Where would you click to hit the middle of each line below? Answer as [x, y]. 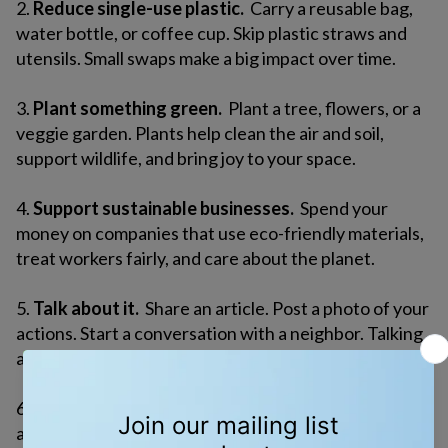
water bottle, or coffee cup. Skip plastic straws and [211, 33]
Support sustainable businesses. [163, 208]
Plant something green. [127, 108]
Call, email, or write [356, 408]
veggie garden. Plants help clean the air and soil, [200, 133]
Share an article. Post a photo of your [284, 308]
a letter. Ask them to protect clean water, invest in [208, 433]
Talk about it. [86, 308]
